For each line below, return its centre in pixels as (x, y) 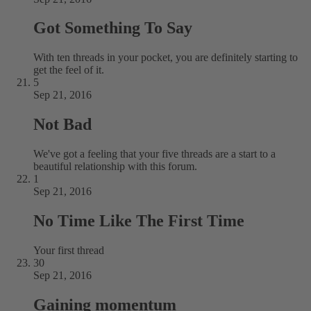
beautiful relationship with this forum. (115, 167)
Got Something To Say (113, 28)
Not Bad (62, 125)
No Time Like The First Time (139, 221)
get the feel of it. (69, 70)
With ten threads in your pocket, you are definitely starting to (166, 58)
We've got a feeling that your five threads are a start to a (154, 154)
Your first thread (69, 250)
